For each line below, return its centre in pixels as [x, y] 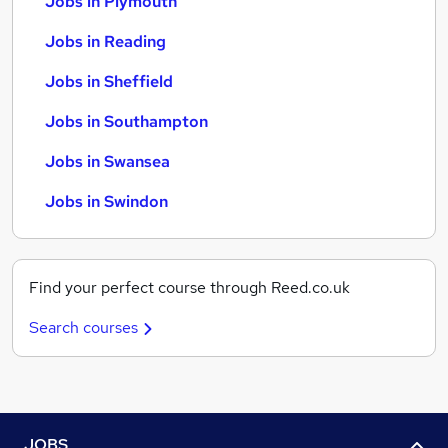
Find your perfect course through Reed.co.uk [189, 287]
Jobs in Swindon [106, 201]
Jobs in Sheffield [109, 81]
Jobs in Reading [105, 41]
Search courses [83, 327]
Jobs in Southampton [126, 121]
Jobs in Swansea [107, 161]
